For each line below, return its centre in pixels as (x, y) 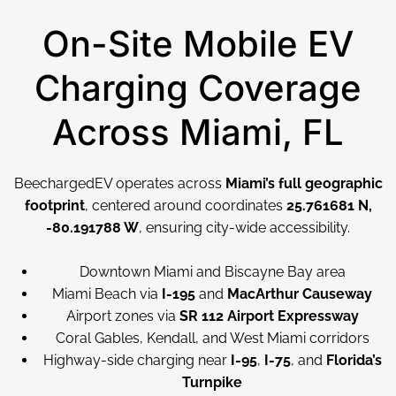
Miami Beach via (107, 294)
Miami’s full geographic (304, 183)
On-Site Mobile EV (198, 44)
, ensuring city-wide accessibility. (244, 228)
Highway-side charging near (137, 360)
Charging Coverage (198, 88)
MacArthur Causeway (300, 294)
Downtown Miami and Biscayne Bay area (212, 272)
